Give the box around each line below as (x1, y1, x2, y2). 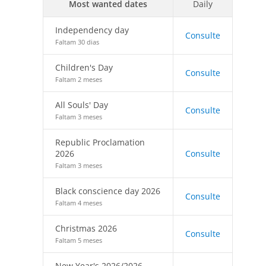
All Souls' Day (55, 99, 108, 110)
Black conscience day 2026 (55, 185, 160, 197)
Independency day (55, 24, 129, 36)
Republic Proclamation (55, 137, 145, 148)
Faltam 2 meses (55, 75, 102, 84)
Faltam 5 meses (55, 236, 102, 245)
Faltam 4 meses (55, 198, 102, 207)
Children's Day (55, 62, 113, 73)
